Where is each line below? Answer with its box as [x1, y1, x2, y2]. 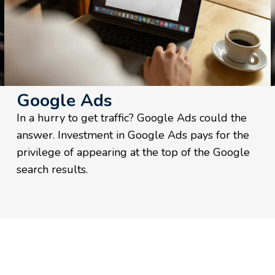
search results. [17, 161, 88, 177]
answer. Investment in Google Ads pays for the [17, 127, 250, 142]
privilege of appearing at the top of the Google [17, 144, 250, 160]
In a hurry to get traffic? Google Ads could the [17, 110, 247, 125]
